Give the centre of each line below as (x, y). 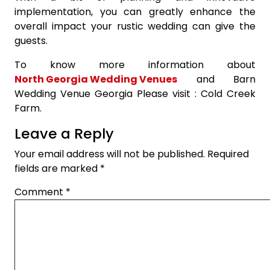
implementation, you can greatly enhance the (135, 11)
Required (228, 154)
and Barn (216, 79)
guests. (31, 40)
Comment (40, 192)
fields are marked (57, 168)
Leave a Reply (64, 133)
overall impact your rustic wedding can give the (135, 26)
